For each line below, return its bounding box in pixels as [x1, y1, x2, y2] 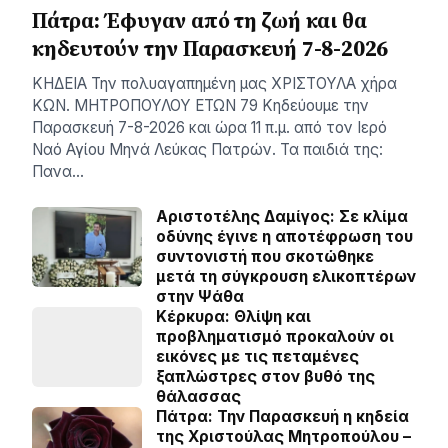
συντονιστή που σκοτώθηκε [156, 247, 374, 266]
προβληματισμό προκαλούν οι [156, 327, 394, 346]
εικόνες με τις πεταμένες [156, 347, 359, 366]
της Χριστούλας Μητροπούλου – [156, 427, 411, 446]
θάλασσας [156, 387, 241, 406]
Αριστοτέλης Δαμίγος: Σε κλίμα [156, 207, 408, 226]
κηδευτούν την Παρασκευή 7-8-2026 [32, 34, 389, 63]
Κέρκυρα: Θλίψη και [156, 307, 311, 326]
